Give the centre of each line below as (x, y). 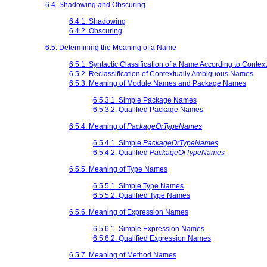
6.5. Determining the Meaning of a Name (111, 47)
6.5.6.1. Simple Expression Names (149, 229)
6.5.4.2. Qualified (121, 152)
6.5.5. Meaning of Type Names (118, 169)
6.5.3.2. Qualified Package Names (148, 109)
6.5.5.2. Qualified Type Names (142, 195)
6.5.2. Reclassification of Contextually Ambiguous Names (161, 74)
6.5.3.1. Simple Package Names (145, 100)
